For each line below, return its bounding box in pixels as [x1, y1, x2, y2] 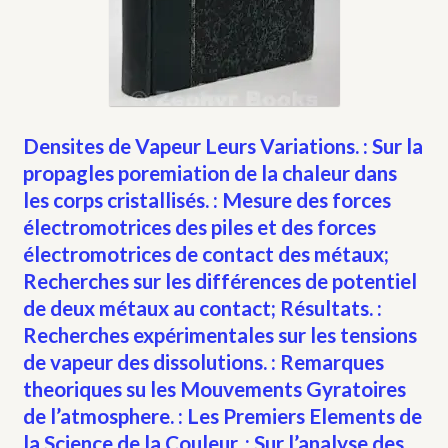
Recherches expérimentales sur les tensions [22, 321, 417, 347]
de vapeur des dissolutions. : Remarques [22, 348, 384, 374]
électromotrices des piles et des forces [22, 213, 376, 239]
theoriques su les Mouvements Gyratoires [22, 375, 406, 401]
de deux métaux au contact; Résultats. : [22, 294, 382, 320]
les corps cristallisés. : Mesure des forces [22, 186, 391, 212]
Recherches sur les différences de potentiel [22, 267, 417, 293]
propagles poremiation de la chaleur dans [22, 159, 397, 185]
